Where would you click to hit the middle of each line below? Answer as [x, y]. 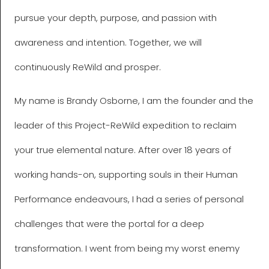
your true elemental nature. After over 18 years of [122, 150]
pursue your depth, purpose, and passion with [115, 18]
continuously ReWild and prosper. [87, 67]
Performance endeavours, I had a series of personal [129, 199]
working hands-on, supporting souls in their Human [126, 175]
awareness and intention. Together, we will [108, 43]
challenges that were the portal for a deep [109, 224]
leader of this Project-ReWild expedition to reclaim [125, 125]
